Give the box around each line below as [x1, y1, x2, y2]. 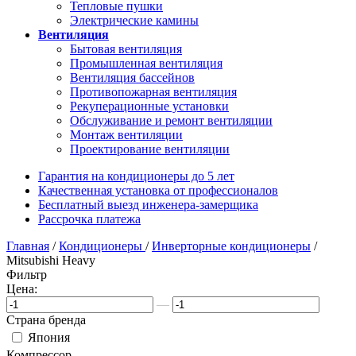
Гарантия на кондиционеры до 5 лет [38, 169, 234, 183]
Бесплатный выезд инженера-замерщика [38, 198, 258, 211]
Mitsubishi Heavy [6, 253, 95, 267]
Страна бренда [6, 313, 86, 327]
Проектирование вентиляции [70, 142, 230, 156]
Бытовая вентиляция [70, 42, 182, 56]
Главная [6, 239, 49, 253]
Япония [28, 331, 70, 344]
